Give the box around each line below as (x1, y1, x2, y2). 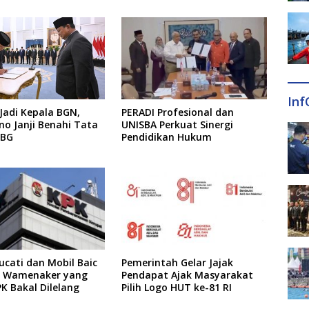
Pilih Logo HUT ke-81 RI (121, 280, 232, 294)
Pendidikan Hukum (121, 130, 212, 144)
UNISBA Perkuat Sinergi (121, 118, 233, 132)
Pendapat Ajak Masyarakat (121, 268, 253, 281)
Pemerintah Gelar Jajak (121, 255, 233, 269)
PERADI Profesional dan (121, 106, 234, 119)
